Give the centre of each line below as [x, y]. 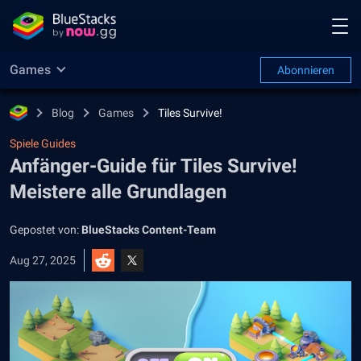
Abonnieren [306, 70]
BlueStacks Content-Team [149, 230]
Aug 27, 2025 [43, 260]
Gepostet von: [46, 230]
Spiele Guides [43, 143]
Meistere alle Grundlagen [118, 192]
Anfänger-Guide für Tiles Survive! [154, 166]
